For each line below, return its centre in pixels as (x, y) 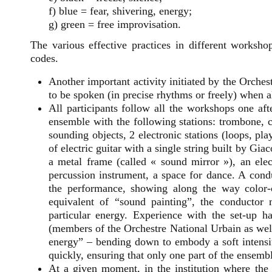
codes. (44, 58)
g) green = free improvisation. (115, 24)
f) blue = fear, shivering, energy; (120, 11)
